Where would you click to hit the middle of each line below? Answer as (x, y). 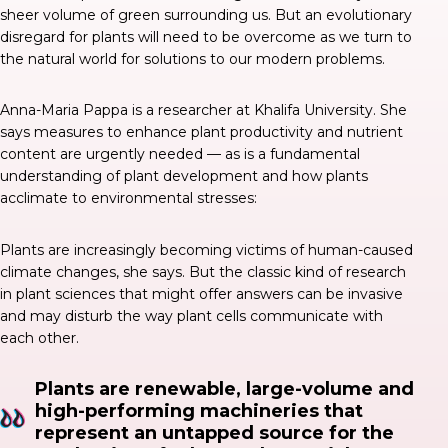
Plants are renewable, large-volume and (225, 389)
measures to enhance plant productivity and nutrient (216, 132)
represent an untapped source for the (215, 433)
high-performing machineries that (199, 411)
